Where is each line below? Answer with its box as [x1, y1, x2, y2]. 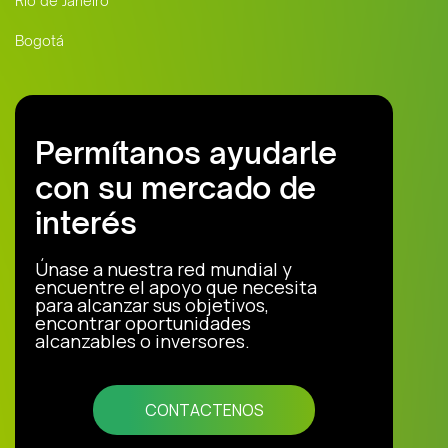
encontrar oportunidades [35, 310, 251, 335]
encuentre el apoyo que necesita [35, 274, 317, 299]
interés [35, 203, 137, 241]
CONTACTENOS [144, 398, 264, 421]
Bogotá [15, 31, 64, 49]
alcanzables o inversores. [35, 328, 250, 353]
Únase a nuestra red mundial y [35, 256, 292, 281]
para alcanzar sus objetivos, [35, 292, 269, 317]
